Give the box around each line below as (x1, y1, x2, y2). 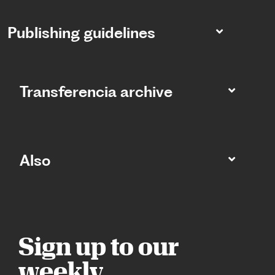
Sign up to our (18, 232, 179, 261)
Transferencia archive (20, 83, 172, 101)
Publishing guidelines (7, 24, 155, 42)
